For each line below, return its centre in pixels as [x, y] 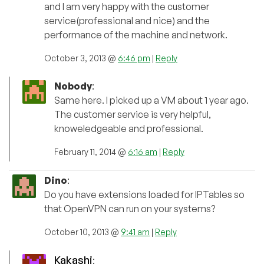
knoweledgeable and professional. [129, 128]
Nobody [73, 86]
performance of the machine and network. [136, 34]
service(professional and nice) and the [127, 20]
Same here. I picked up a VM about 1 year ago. [151, 100]
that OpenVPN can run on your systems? [130, 208]
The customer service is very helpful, [133, 114]
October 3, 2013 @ [81, 58]
